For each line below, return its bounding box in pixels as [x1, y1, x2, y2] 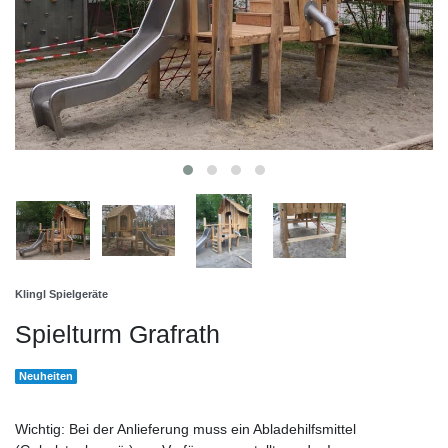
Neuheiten [19, 370, 74, 383]
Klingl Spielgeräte [15, 287, 108, 300]
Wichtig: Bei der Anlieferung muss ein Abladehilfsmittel [15, 420, 356, 437]
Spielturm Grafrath [15, 319, 220, 348]
